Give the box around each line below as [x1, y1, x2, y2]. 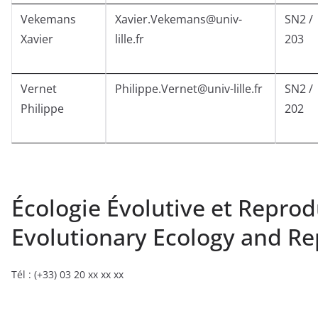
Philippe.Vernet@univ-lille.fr [115, 81, 263, 97]
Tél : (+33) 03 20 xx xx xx [11, 268, 124, 282]
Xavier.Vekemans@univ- [115, 11, 242, 28]
